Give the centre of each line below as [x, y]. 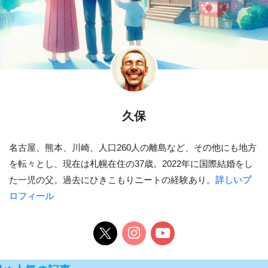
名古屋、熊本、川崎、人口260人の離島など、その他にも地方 [133, 147]
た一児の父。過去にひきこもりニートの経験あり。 [112, 180]
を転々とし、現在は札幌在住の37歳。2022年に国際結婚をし [131, 164]
